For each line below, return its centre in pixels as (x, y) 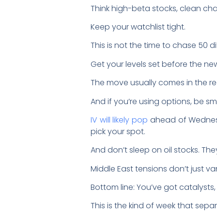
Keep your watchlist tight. (139, 27)
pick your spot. (118, 131)
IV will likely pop (119, 120)
